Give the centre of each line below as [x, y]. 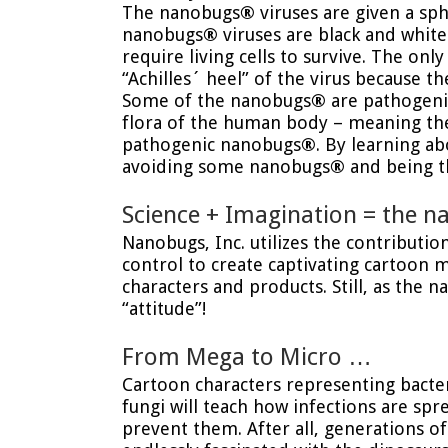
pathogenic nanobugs [211, 144]
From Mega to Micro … [247, 357]
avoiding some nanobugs [226, 166]
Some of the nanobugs [216, 100]
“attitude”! [164, 308]
